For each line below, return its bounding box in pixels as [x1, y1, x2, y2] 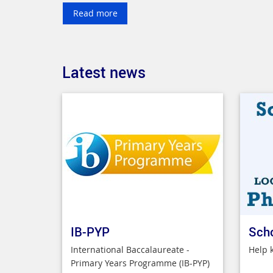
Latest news [62, 62, 146, 82]
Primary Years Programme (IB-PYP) [71, 257, 210, 269]
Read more [73, 7, 118, 19]
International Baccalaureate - [71, 244, 190, 255]
